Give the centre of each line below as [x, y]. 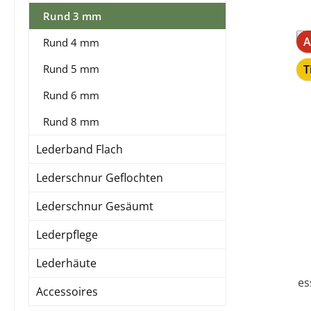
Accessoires [67, 291]
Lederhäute [66, 263]
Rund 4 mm [71, 42]
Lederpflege [67, 234]
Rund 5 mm [71, 68]
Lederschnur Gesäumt [95, 206]
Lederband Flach [79, 149]
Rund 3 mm [72, 16]
